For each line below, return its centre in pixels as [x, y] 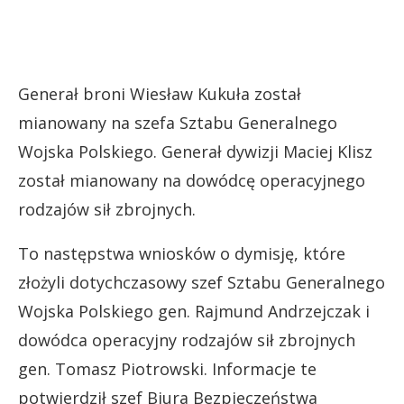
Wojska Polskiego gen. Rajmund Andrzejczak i [194, 311]
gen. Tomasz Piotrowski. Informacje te [167, 369]
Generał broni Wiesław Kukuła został [160, 94]
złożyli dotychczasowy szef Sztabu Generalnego [202, 282]
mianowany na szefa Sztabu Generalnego [178, 123]
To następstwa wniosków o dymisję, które [182, 253]
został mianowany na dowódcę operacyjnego [192, 180]
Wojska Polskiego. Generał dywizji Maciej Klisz [195, 151]
